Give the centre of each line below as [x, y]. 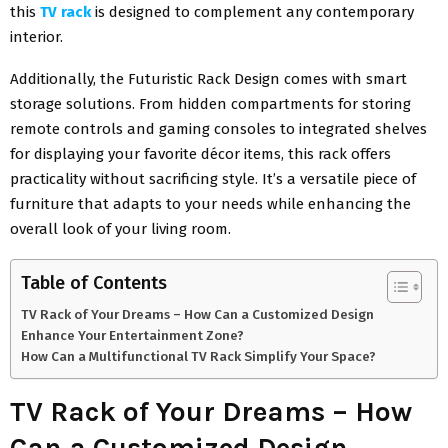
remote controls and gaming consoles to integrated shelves [218, 128]
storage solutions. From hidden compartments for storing [210, 103]
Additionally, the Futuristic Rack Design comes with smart [208, 78]
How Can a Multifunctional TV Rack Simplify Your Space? [198, 356]
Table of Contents [94, 282]
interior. [36, 36]
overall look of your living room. [120, 228]
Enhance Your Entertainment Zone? [132, 335]
